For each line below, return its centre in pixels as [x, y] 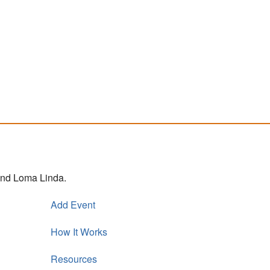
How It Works [79, 231]
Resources [74, 259]
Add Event [73, 204]
